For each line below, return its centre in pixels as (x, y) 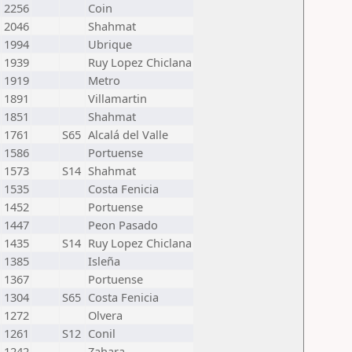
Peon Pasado (123, 225)
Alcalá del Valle (128, 134)
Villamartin (117, 98)
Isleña (104, 261)
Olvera (105, 315)
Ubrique (110, 44)
